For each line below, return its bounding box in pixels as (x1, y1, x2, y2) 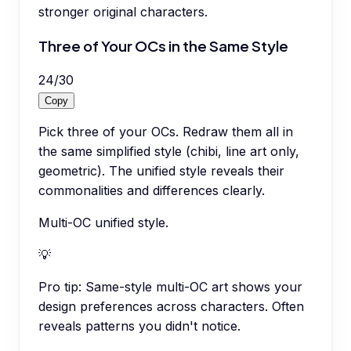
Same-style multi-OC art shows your (85, 278, 302, 295)
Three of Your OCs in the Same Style (38, 36, 288, 55)
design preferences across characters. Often (38, 298, 304, 314)
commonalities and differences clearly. (38, 182, 265, 198)
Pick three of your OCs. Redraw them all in (38, 123, 293, 139)
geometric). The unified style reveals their (38, 162, 284, 179)
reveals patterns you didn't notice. (38, 317, 241, 334)
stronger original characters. (38, 4, 208, 20)
